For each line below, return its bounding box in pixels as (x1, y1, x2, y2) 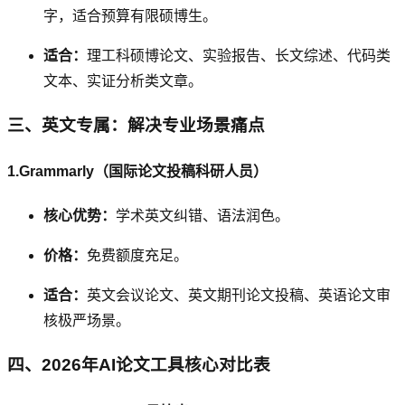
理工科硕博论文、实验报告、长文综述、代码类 (87, 47, 391, 63)
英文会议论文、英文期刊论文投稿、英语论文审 (87, 287, 391, 304)
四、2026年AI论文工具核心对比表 (7, 354, 270, 374)
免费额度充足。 (87, 248, 188, 264)
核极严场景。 (43, 313, 130, 329)
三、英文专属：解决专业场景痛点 (7, 115, 265, 135)
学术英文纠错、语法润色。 (116, 208, 289, 224)
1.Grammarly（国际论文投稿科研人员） (7, 163, 268, 179)
